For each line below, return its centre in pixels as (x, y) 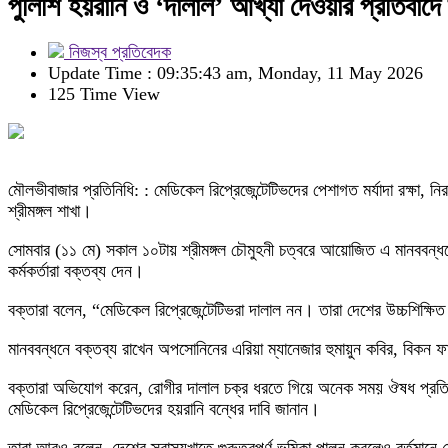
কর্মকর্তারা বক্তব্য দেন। (76, 271)
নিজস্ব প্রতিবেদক (117, 52)
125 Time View (104, 94)
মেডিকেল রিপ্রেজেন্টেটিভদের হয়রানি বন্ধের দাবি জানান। (164, 409)
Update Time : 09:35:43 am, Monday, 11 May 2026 (235, 73)
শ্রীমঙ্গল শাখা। (50, 211)
